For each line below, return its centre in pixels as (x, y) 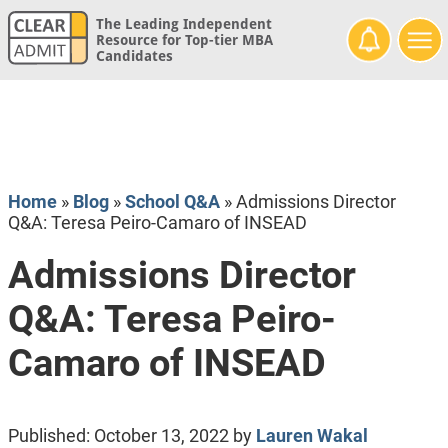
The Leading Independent (183, 24)
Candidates (134, 56)
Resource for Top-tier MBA (184, 40)
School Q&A (172, 202)
